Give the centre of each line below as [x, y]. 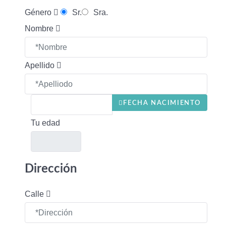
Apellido [41, 65]
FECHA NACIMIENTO [162, 103]
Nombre [40, 29]
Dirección [51, 169]
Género [39, 12]
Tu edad [45, 123]
